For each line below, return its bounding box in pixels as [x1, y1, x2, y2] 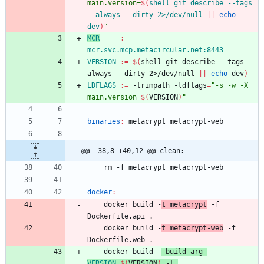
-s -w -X [215, 81, 248, 90]
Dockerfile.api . [87, 212, 153, 221]
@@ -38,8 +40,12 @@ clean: [81, 147, 184, 156]
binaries [87, 117, 120, 126]
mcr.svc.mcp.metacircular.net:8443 [87, 46, 223, 55]
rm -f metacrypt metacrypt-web [104, 163, 223, 172]
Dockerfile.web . [87, 236, 153, 245]
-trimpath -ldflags [128, 81, 207, 90]
